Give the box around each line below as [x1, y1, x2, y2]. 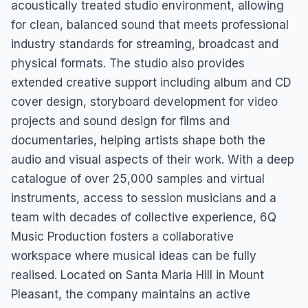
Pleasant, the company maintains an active [11, 287, 250, 301]
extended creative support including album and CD [11, 76, 291, 89]
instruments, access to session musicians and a [11, 191, 276, 205]
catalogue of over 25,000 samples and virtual [11, 172, 265, 186]
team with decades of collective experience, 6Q [11, 210, 276, 224]
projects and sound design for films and [11, 114, 230, 128]
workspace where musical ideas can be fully [11, 249, 256, 263]
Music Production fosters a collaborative [11, 230, 234, 243]
